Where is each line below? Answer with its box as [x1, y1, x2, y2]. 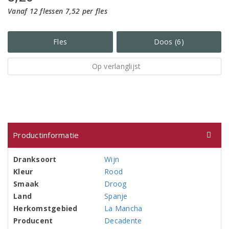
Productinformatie [13, 130, 79, 140]
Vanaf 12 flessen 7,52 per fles [8, 6, 107, 16]
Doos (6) [153, 37, 184, 47]
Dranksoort [13, 154, 57, 164]
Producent [13, 216, 53, 225]
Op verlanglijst [91, 61, 141, 71]
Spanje [104, 191, 128, 201]
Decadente [104, 216, 142, 225]
